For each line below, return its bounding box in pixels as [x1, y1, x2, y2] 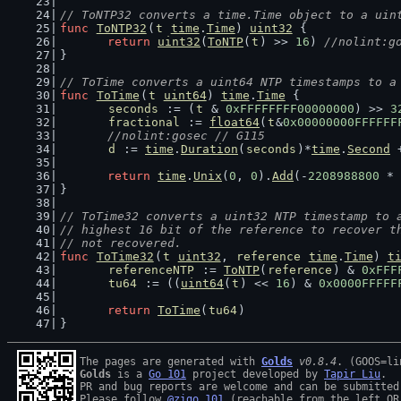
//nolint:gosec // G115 [107, 129, 265, 142]
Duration [181, 142, 238, 156]
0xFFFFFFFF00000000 [226, 102, 354, 115]
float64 [209, 115, 260, 129]
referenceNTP [108, 263, 194, 277]
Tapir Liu [324, 368, 380, 380]
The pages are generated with [80, 355, 261, 368]
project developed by [186, 368, 324, 380]
